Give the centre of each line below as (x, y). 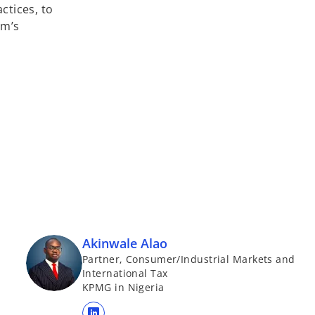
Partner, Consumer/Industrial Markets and (189, 259)
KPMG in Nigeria (123, 287)
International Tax (125, 273)
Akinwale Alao (125, 243)
